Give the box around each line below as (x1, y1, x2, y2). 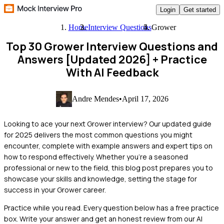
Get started (183, 5, 216, 13)
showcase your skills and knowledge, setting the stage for (4, 173, 197, 183)
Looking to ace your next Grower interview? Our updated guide (4, 118, 211, 128)
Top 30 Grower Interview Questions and (6, 39, 218, 54)
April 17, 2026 (121, 94, 168, 103)
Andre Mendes (71, 94, 119, 103)
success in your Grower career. (4, 184, 106, 194)
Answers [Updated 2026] (17, 52, 150, 67)
